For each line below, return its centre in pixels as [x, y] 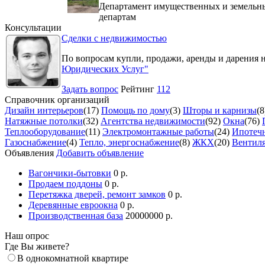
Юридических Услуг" [105, 69]
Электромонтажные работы [158, 131]
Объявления [30, 153]
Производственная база [76, 215]
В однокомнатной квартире [73, 258]
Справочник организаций [57, 99]
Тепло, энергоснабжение [129, 142]
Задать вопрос [90, 89]
